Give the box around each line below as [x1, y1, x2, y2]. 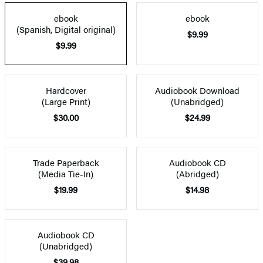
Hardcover [45, 83, 86, 96]
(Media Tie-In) [38, 167, 93, 180]
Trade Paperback [32, 156, 99, 168]
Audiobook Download [155, 83, 240, 96]
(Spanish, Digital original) [16, 22, 116, 35]
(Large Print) [41, 95, 90, 107]
